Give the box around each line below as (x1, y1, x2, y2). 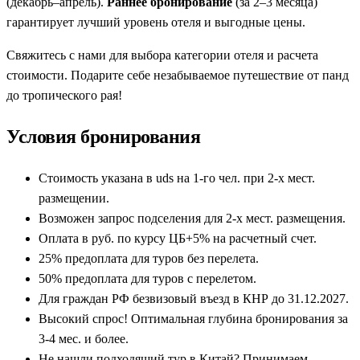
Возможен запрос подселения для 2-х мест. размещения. (39, 211, 346, 225)
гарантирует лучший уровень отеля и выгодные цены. (6, 14, 305, 29)
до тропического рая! (6, 88, 122, 102)
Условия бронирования (6, 125, 201, 147)
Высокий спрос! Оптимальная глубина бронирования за (39, 311, 348, 325)
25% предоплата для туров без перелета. (39, 251, 259, 265)
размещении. (39, 190, 109, 205)
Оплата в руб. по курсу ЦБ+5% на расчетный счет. (39, 231, 317, 245)
